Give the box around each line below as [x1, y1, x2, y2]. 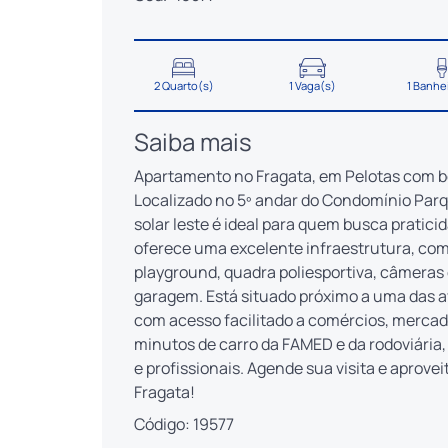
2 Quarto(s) [153, 78, 214, 94]
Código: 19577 [134, 413, 234, 436]
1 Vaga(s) [289, 78, 337, 94]
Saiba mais [134, 125, 252, 159]
